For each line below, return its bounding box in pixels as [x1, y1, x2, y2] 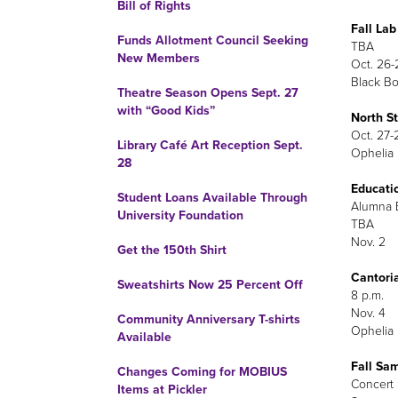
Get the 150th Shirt [117, 243, 227, 258]
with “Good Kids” [117, 103, 215, 118]
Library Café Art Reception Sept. [117, 138, 303, 153]
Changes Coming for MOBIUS [117, 364, 287, 379]
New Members [117, 51, 200, 66]
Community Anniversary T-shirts [117, 312, 300, 327]
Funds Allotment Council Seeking [117, 33, 308, 48]
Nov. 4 [350, 305, 386, 321]
